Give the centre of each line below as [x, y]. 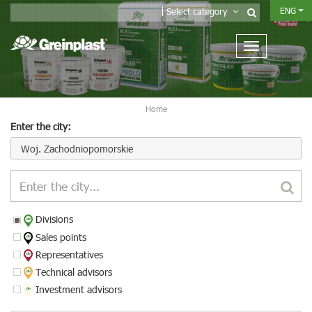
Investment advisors [78, 290]
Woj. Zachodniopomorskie [77, 148]
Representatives [68, 254]
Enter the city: [41, 127]
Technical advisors [73, 272]
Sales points [60, 237]
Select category [200, 11]
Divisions [53, 219]
